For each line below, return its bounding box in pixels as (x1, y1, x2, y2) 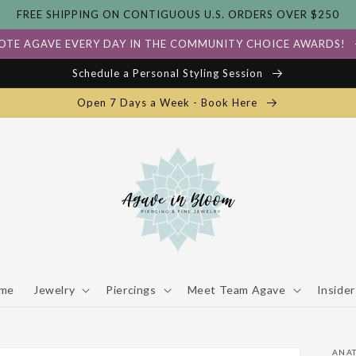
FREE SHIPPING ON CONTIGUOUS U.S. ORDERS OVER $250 (17, 8, 339, 21)
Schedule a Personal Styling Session (72, 67, 266, 80)
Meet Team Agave (187, 282, 286, 296)
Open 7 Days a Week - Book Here (77, 96, 261, 110)
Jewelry (33, 282, 75, 296)
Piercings (106, 282, 157, 296)
